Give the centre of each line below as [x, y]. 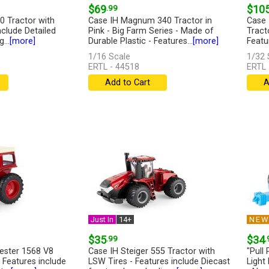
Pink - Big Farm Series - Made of [151, 31]
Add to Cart [127, 83]
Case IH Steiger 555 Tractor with [151, 252]
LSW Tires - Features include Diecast [159, 262]
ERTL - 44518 [113, 67]
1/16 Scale [109, 57]
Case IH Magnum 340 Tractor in [150, 21]
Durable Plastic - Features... [140, 41]
